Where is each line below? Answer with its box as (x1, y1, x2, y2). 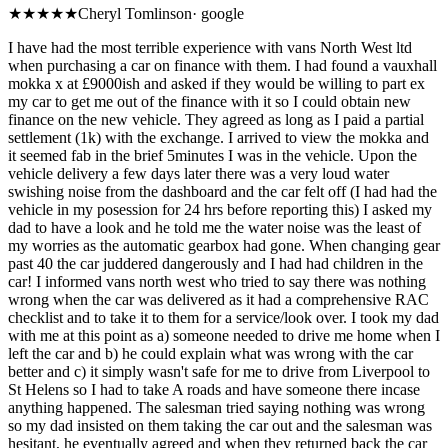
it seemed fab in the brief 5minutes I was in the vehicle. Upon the (8, 147, 417, 165)
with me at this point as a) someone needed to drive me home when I (8, 327, 440, 345)
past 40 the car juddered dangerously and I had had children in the (8, 255, 423, 273)
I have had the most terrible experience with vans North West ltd (8, 39, 412, 57)
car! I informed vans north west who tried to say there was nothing (8, 273, 426, 291)
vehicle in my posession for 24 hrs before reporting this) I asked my (8, 201, 432, 219)
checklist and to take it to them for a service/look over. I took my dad (8, 309, 439, 327)
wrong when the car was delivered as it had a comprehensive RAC (8, 291, 429, 309)
